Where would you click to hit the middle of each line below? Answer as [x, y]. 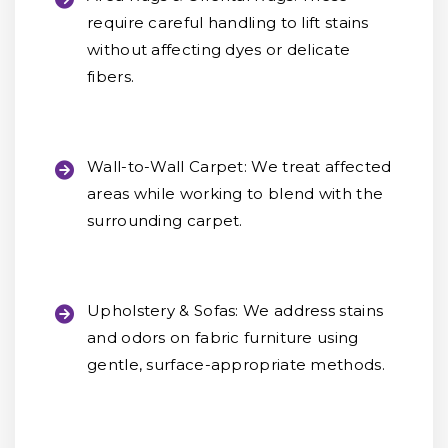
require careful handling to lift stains [228, 22]
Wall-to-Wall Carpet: [167, 166]
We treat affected [319, 166]
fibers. [111, 76]
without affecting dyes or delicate [219, 49]
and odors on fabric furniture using [223, 337]
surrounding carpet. [165, 220]
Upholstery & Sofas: [163, 310]
